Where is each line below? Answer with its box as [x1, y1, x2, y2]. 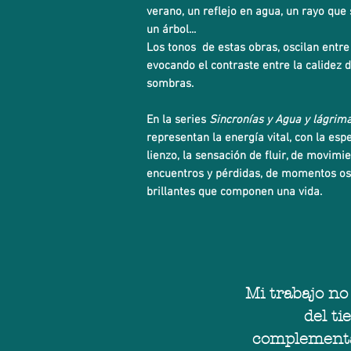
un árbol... [147, 23, 196, 37]
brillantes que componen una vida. [147, 185, 325, 199]
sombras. [147, 77, 194, 91]
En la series [147, 113, 209, 127]
